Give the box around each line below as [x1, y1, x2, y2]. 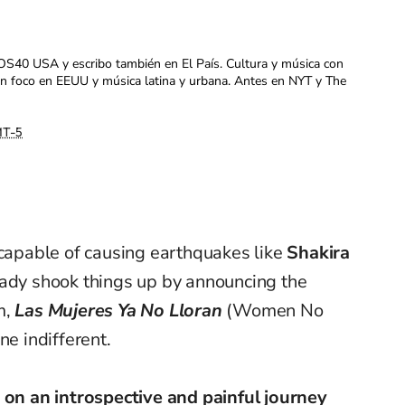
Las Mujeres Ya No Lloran [14, 298, 227, 324]
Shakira [287, 240, 351, 266]
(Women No [226, 298, 324, 324]
